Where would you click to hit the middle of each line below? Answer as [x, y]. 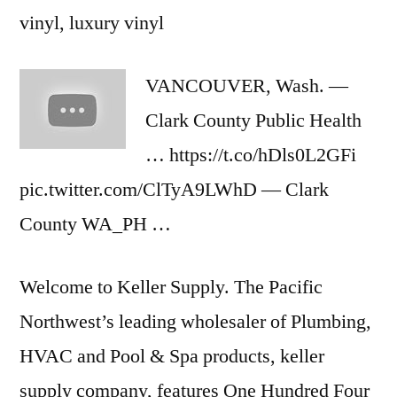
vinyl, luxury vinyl [92, 23]
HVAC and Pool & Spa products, [150, 356]
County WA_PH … [95, 224]
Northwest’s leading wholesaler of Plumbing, [195, 322]
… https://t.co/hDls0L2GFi [251, 155]
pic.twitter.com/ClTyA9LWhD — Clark [174, 190]
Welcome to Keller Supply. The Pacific [171, 287]
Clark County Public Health [253, 121]
